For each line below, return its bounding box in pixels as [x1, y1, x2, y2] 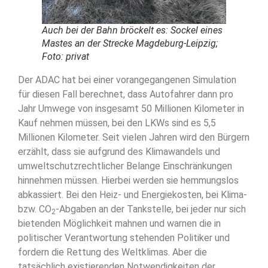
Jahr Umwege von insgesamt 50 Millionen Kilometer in [18, 102, 244, 114]
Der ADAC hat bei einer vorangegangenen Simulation [18, 74, 236, 86]
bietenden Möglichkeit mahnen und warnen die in [18, 217, 221, 229]
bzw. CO [18, 203, 51, 215]
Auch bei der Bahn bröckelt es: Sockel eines [42, 24, 223, 36]
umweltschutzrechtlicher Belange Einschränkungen [18, 160, 232, 172]
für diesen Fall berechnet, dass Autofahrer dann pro [18, 88, 233, 100]
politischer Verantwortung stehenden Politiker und [18, 232, 230, 243]
